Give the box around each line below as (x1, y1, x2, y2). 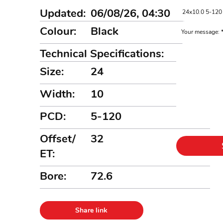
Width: (40, 87, 75, 102)
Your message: (181, 28, 220, 36)
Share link (75, 206, 108, 215)
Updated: (40, 6, 86, 21)
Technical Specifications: (40, 46, 164, 61)
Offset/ (40, 131, 76, 146)
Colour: (40, 24, 76, 39)
